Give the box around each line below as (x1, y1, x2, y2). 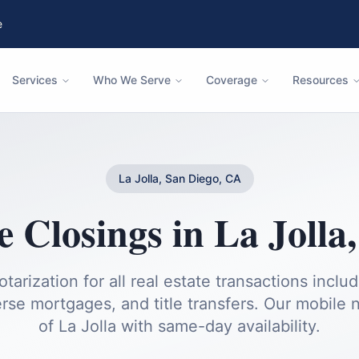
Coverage (206, 73, 257, 87)
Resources (292, 73, 349, 87)
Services (12, 73, 58, 87)
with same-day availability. (116, 317, 321, 336)
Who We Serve (93, 73, 171, 87)
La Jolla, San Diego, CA (118, 171, 241, 185)
